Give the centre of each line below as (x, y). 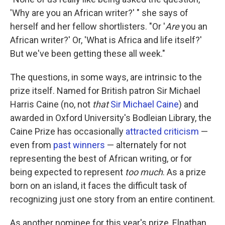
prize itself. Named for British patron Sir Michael (105, 91)
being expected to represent (68, 172)
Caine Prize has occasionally (68, 132)
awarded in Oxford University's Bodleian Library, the (111, 118)
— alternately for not (146, 145)
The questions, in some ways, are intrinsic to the (106, 77)
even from (32, 145)
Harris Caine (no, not (51, 104)
